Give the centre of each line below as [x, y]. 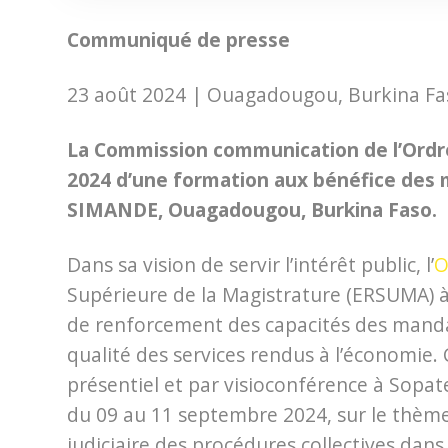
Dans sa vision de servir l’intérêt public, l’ [250, 265]
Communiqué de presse [178, 40]
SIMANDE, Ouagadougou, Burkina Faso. [252, 210]
